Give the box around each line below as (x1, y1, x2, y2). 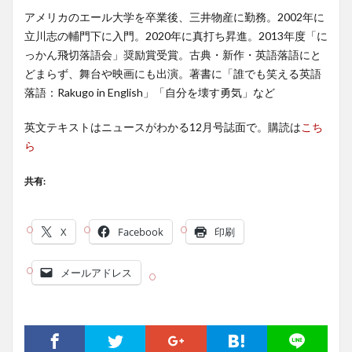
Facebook (118, 225, 163, 239)
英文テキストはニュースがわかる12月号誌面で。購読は (24, 120, 301, 134)
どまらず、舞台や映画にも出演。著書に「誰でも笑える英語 (24, 67, 321, 80)
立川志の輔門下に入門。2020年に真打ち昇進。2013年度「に (24, 29, 328, 42)
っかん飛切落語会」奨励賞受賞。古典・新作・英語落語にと (24, 48, 321, 61)
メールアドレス (60, 266, 132, 280)
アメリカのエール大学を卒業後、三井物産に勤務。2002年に (24, 10, 324, 24)
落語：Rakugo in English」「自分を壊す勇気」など (24, 86, 275, 99)
